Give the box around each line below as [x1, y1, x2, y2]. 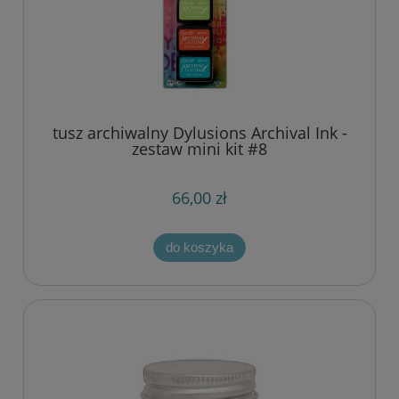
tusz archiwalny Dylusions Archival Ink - [52, 122, 347, 144]
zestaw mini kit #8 [132, 138, 267, 160]
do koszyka [166, 240, 233, 256]
